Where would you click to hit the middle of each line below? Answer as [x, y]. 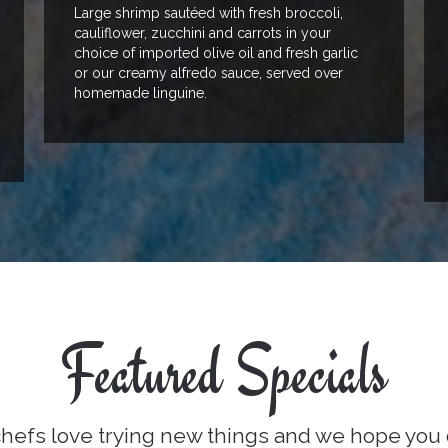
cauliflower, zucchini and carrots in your [202, 33]
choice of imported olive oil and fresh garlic [216, 53]
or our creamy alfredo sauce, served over [208, 73]
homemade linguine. [140, 93]
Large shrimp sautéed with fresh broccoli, [208, 13]
